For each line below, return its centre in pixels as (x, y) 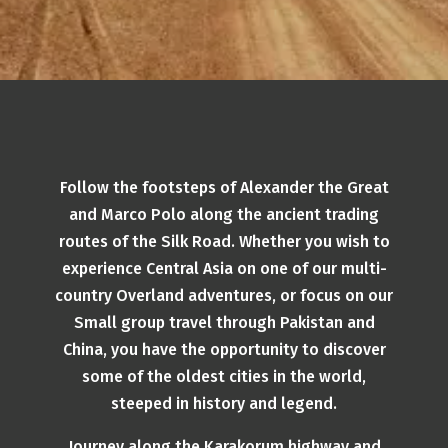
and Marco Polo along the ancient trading (224, 214)
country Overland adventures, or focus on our (224, 295)
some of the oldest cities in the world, (224, 376)
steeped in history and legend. (224, 403)
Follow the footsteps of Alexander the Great (224, 187)
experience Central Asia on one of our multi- (224, 268)
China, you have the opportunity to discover (224, 349)
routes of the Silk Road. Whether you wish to (224, 241)
